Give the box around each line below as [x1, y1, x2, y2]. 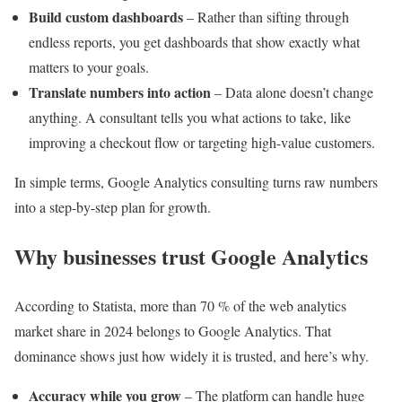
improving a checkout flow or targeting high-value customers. [29, 133, 375, 153]
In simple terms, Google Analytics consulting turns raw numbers [14, 172, 378, 192]
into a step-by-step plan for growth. [14, 197, 211, 217]
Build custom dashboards [29, 6, 183, 28]
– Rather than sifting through [183, 7, 349, 27]
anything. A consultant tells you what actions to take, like [29, 108, 351, 127]
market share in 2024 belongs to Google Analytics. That [14, 321, 331, 340]
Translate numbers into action [29, 82, 211, 103]
